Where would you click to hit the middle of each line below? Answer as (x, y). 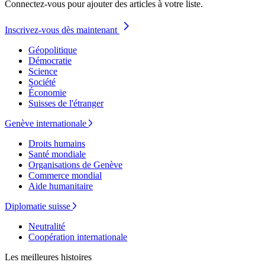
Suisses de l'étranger (66, 104)
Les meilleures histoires (48, 257)
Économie (47, 93)
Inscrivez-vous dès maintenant (62, 30)
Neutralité (47, 227)
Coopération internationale (78, 237)
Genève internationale (46, 124)
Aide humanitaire (61, 186)
